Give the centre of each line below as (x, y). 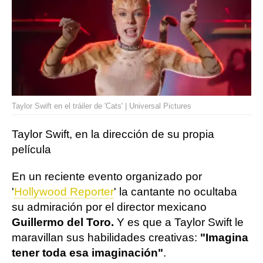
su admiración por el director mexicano (109, 207)
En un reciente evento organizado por (107, 176)
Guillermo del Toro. (64, 222)
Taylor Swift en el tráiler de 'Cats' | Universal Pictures (102, 106)
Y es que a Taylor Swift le (180, 222)
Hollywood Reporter (64, 191)
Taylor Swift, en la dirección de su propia (113, 134)
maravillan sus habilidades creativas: (106, 237)
